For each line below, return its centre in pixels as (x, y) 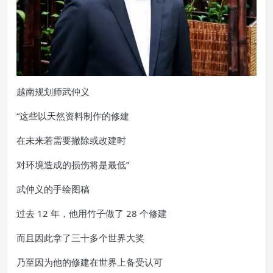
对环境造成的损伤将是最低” (73, 165)
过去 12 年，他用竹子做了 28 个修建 (92, 214)
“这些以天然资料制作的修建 (73, 116)
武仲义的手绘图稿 (53, 189)
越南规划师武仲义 (53, 92)
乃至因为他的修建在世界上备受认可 (90, 262)
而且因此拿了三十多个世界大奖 (80, 238)
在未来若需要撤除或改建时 (71, 140)
